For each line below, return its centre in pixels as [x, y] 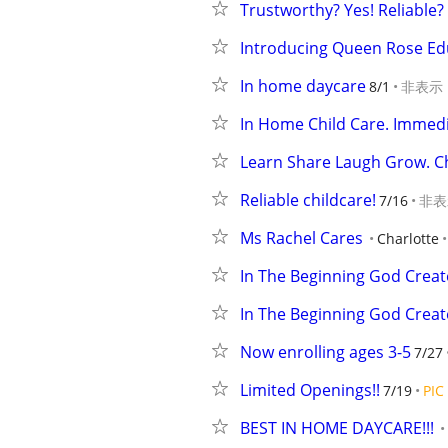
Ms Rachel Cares [301, 238]
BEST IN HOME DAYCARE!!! [337, 428]
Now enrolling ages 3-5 [325, 352]
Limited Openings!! [310, 390]
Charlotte [408, 238]
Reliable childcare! [308, 200]
